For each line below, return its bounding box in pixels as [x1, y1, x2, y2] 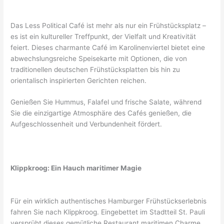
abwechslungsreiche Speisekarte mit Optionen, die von [10, 54, 187, 62]
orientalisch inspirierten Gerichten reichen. [10, 76, 147, 84]
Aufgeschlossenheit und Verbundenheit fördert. [10, 120, 162, 128]
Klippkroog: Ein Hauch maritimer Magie [10, 164, 142, 172]
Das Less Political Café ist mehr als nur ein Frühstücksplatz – [10, 21, 206, 29]
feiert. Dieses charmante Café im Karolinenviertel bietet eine [10, 43, 205, 51]
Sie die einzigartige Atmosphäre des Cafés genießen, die [10, 109, 192, 117]
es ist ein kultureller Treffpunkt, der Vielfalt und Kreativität [10, 32, 196, 40]
